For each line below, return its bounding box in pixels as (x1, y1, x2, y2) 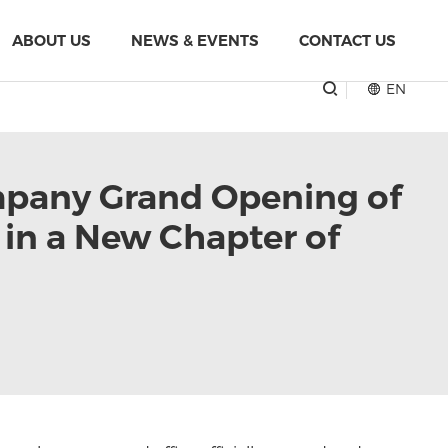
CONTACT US (299, 31, 397, 50)
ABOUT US (12, 31, 92, 50)
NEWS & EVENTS (131, 31, 260, 50)
